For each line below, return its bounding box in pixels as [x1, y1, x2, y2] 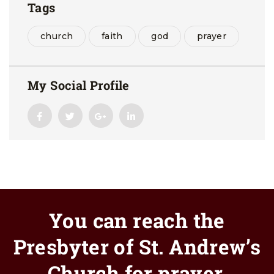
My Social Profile [28, 77, 130, 94]
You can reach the [49, 207, 225, 234]
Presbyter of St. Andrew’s [13, 233, 261, 261]
